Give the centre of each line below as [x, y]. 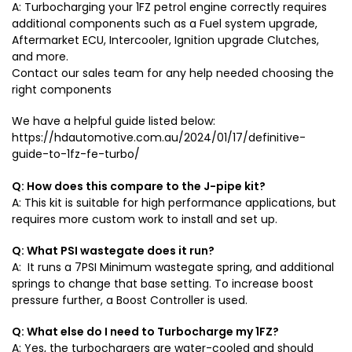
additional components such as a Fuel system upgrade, [165, 23]
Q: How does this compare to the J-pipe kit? [139, 186]
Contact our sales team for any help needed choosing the [173, 73]
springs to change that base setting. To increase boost [163, 284]
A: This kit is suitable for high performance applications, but [174, 202]
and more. [40, 56]
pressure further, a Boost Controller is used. [130, 300]
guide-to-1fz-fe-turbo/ [76, 154]
